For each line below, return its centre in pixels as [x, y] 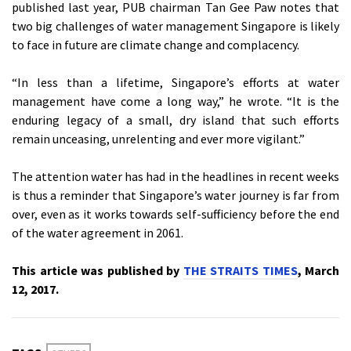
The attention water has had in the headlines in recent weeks [175, 176]
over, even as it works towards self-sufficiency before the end [175, 213]
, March [318, 270]
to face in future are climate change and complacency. [156, 44]
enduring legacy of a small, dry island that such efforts [175, 119]
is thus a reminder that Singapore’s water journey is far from [175, 195]
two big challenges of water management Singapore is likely [175, 25]
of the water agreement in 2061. [98, 232]
